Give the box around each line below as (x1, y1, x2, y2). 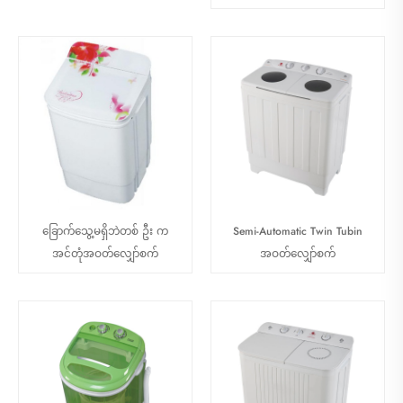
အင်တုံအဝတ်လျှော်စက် (52, 246, 158, 263)
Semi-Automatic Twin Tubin (233, 223, 363, 240)
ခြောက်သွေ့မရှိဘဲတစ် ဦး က (42, 223, 168, 240)
